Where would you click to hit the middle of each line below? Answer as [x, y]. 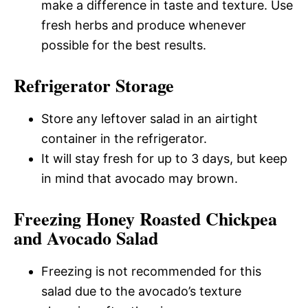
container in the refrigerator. [124, 138]
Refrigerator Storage [94, 85]
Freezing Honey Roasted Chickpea [145, 218]
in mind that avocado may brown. [140, 178]
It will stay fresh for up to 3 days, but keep [164, 158]
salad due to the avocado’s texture [141, 291]
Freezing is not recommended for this [151, 271]
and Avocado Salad [86, 238]
